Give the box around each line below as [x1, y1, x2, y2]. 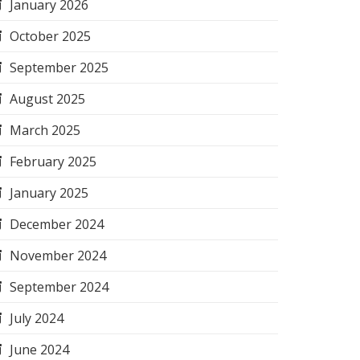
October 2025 [10, 27, 91, 45]
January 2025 [10, 184, 88, 202]
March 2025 [10, 121, 80, 139]
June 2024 [10, 341, 69, 358]
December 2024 [10, 215, 104, 233]
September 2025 [10, 59, 108, 76]
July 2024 [10, 309, 63, 327]
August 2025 [10, 90, 85, 108]
